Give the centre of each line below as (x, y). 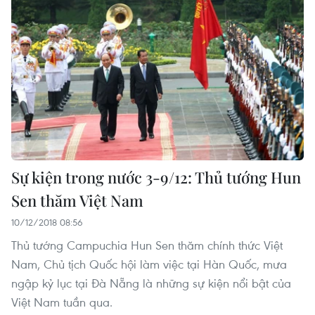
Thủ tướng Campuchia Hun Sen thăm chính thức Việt (147, 245)
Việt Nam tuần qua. (62, 302)
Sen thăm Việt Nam (77, 201)
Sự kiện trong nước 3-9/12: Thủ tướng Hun (156, 178)
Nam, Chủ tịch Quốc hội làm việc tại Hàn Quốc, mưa (149, 264)
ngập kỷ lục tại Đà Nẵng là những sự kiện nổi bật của (151, 283)
